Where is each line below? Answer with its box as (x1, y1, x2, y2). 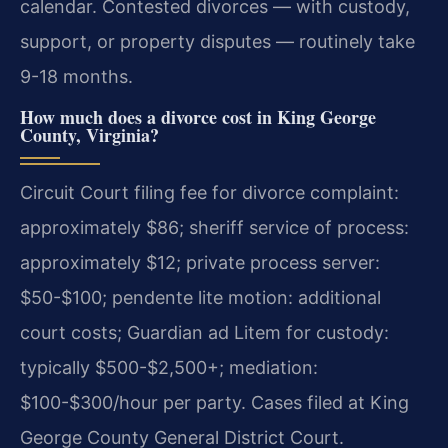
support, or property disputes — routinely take (20, 30, 415, 52)
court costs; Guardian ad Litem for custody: (20, 322, 389, 344)
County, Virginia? (20, 122, 159, 149)
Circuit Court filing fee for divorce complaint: (20, 182, 399, 204)
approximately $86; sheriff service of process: (20, 217, 409, 239)
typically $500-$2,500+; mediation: (20, 357, 318, 379)
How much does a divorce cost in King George (20, 104, 376, 131)
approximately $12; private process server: (20, 252, 380, 274)
